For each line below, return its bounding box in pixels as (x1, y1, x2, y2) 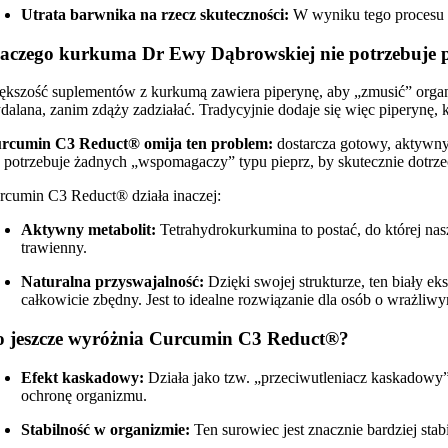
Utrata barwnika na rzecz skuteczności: (21, 5, 290, 23)
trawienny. (21, 239, 88, 257)
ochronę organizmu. (21, 386, 148, 404)
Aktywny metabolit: (21, 221, 157, 239)
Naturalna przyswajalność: (21, 273, 205, 291)
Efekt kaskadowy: (21, 368, 145, 386)
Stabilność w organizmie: (21, 420, 191, 438)
